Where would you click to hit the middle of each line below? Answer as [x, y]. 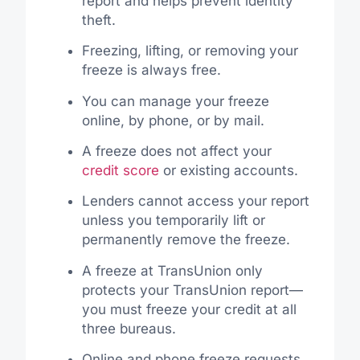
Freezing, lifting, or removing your [190, 51]
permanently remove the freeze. [186, 240]
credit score [120, 170]
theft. [98, 20]
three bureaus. [129, 328]
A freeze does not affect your [176, 151]
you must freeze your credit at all [189, 309]
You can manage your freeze [175, 101]
